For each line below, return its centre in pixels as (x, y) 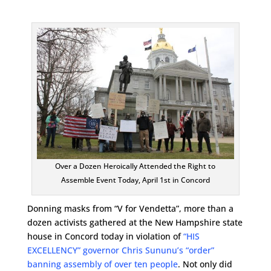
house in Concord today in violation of (105, 237)
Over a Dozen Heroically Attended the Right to (135, 166)
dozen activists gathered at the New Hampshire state (135, 223)
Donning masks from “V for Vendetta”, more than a (130, 209)
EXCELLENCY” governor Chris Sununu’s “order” (120, 250)
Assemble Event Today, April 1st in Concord (135, 180)
